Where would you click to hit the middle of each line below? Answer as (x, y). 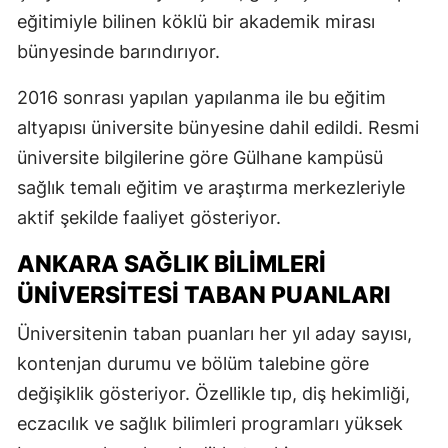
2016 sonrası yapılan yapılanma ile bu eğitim (201, 97)
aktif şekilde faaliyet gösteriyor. (149, 217)
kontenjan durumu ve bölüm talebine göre (193, 363)
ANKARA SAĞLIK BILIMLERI (171, 263)
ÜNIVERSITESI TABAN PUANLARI (204, 294)
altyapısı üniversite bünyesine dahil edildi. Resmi (218, 127)
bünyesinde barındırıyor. (118, 51)
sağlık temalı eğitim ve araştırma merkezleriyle (211, 187)
